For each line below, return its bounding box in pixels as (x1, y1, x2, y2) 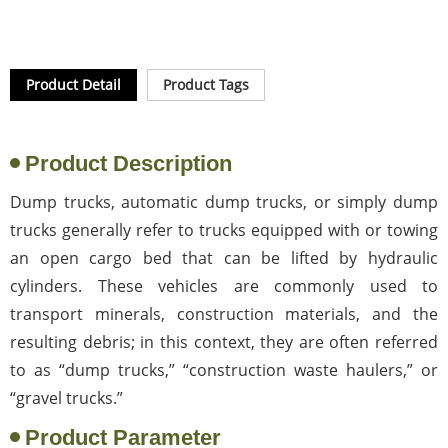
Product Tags (163, 74, 249, 94)
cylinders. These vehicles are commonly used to (10, 274, 438, 297)
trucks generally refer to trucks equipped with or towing (10, 218, 438, 241)
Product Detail (26, 74, 121, 94)
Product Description (25, 150, 232, 176)
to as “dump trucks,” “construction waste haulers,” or (10, 358, 438, 381)
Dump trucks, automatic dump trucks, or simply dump (10, 190, 438, 213)
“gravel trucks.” (10, 386, 123, 409)
